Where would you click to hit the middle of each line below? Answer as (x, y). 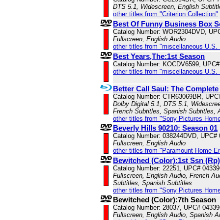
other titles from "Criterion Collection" (165, 14)
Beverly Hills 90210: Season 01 (165, 128)
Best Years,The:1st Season (159, 56)
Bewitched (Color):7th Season (165, 200)
